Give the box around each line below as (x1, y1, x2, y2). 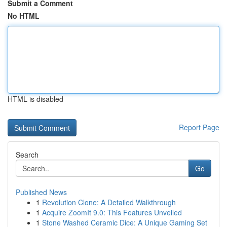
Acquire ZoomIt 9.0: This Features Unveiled (42, 207, 182, 217)
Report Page (179, 122, 219, 132)
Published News (16, 187, 67, 197)
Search (16, 149, 39, 160)
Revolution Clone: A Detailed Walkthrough (42, 197, 176, 207)
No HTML (8, 11, 40, 21)
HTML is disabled (8, 94, 63, 104)
